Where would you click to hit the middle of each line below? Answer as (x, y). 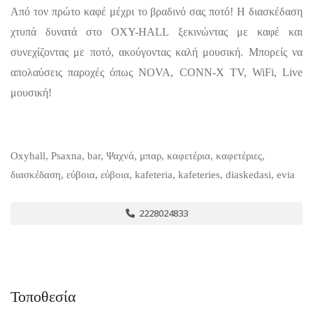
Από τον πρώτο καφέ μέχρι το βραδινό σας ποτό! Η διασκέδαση (156, 12)
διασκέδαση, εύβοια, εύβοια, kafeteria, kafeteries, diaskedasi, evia (153, 175)
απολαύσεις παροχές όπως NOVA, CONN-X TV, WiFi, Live (156, 72)
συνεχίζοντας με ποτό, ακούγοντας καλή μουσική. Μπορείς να (156, 52)
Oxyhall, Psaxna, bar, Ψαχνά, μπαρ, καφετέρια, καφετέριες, (138, 156)
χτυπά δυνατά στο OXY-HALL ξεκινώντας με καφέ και (156, 32)
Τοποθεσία (43, 297)
